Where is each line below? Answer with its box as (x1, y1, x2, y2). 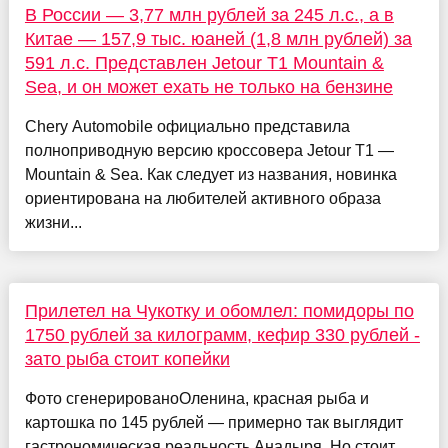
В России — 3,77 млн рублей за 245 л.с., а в (24, 4, 394, 25)
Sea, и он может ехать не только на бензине (24, 76, 393, 97)
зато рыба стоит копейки (24, 348, 230, 369)
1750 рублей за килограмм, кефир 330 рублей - (24, 324, 420, 345)
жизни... (24, 213, 82, 231)
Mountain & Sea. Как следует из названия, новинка (24, 165, 397, 183)
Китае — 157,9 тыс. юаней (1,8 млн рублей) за (24, 28, 412, 49)
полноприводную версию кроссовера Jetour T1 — (24, 141, 394, 159)
